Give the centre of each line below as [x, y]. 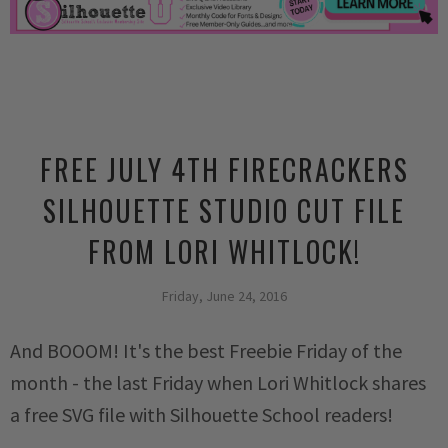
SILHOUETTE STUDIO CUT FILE [224, 211]
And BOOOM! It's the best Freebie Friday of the [206, 351]
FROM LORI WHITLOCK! [224, 252]
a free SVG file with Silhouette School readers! [201, 415]
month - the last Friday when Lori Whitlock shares [218, 383]
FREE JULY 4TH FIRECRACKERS [224, 170]
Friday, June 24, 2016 [224, 296]
